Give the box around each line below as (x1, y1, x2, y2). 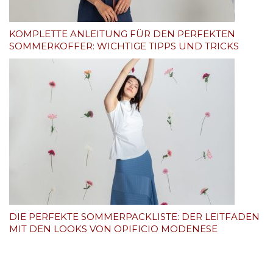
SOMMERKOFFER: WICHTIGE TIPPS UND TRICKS (9, 40, 239, 52)
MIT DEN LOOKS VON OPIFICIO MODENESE (9, 222, 218, 235)
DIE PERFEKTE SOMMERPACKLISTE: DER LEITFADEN (9, 210, 260, 222)
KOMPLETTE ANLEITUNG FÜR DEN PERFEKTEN (9, 27, 235, 40)
